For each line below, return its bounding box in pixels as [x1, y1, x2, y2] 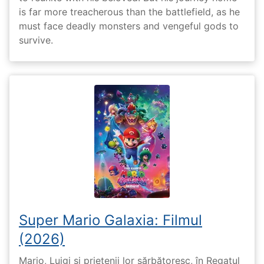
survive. [19, 34, 53, 46]
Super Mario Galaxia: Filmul [19, 211, 202, 229]
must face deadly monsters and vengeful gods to [19, 19, 239, 32]
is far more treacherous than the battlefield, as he [19, 5, 240, 18]
